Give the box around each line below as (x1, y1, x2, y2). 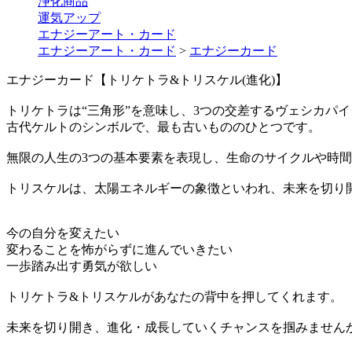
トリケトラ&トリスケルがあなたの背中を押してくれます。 (6, 289, 343, 303)
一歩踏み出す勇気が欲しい (6, 258, 157, 273)
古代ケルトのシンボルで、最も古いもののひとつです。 (6, 119, 321, 134)
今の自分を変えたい (6, 225, 119, 240)
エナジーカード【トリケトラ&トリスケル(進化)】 (6, 72, 288, 86)
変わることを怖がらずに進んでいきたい (6, 242, 233, 256)
